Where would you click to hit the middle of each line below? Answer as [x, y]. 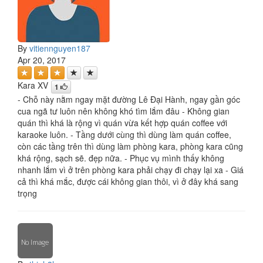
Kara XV [33, 85]
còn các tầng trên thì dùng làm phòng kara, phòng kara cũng [130, 146]
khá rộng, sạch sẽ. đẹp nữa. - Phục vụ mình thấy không [121, 158]
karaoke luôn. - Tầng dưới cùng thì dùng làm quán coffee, [124, 134]
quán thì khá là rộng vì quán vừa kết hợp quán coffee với [122, 122]
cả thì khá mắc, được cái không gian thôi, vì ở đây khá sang [128, 181]
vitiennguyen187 [60, 48]
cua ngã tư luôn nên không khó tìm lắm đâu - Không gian [124, 111]
